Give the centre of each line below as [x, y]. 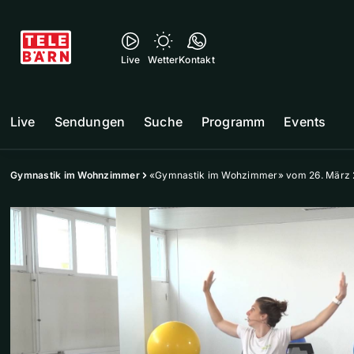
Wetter [164, 60]
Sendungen [90, 122]
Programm [233, 122]
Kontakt [197, 60]
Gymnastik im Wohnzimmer [75, 175]
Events [305, 122]
